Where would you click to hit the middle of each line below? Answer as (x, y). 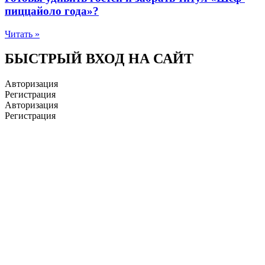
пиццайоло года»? (52, 11)
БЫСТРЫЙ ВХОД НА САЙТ (99, 59)
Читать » (22, 34)
